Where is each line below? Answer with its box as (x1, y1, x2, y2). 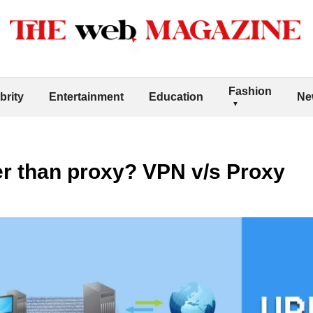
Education (149, 90, 203, 103)
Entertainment (49, 90, 124, 103)
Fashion (228, 85, 272, 97)
